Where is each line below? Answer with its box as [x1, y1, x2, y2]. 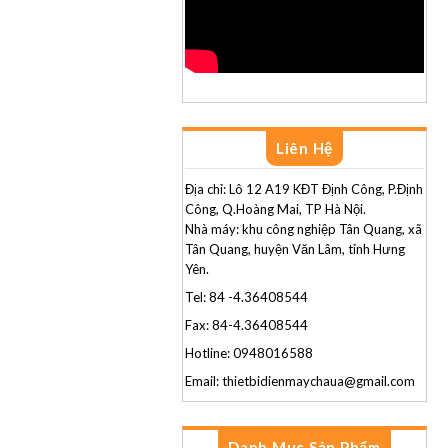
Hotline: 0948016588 [185, 344, 313, 361]
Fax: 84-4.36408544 [185, 316, 308, 333]
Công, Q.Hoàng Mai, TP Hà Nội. [185, 200, 366, 217]
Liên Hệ [275, 138, 334, 157]
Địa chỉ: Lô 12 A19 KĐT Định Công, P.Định [185, 180, 423, 197]
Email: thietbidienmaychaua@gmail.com [185, 372, 415, 389]
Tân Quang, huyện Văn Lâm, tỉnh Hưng [185, 240, 405, 257]
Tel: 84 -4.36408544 [185, 288, 308, 305]
